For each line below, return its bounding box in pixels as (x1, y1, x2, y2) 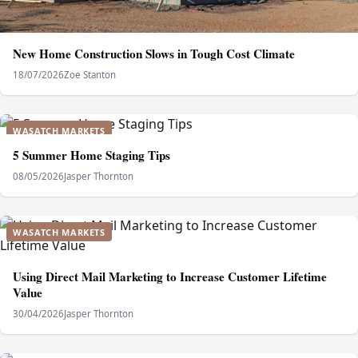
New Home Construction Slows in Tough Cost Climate (13, 45, 295, 63)
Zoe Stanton (64, 69, 116, 82)
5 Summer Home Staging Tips (13, 146, 170, 165)
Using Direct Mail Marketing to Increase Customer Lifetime (13, 268, 327, 286)
